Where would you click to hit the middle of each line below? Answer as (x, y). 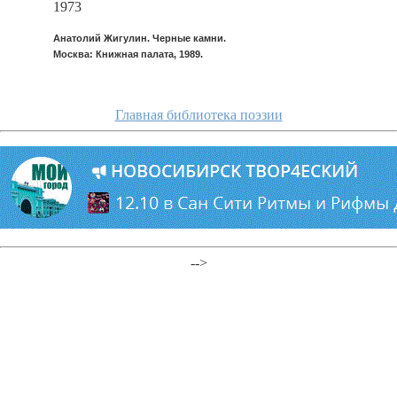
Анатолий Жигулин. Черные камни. (140, 38)
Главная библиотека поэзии (198, 115)
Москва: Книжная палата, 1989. (128, 54)
